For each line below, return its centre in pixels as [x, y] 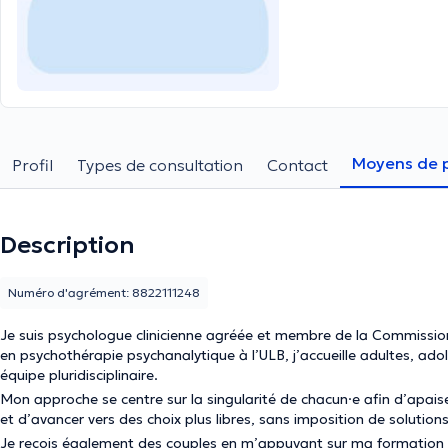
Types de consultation [160, 165]
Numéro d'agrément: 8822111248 [104, 292]
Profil [32, 165]
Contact [297, 165]
